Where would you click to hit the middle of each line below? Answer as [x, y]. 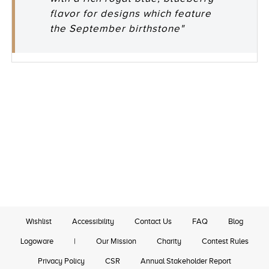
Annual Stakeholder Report [186, 261]
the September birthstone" [117, 29]
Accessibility [93, 222]
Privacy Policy [61, 261]
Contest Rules [225, 241]
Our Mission [116, 241]
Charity [169, 241]
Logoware [37, 241]
